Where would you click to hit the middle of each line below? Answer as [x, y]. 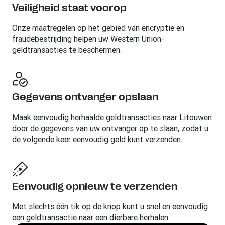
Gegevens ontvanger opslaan [85, 97]
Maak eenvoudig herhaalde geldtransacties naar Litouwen [112, 117]
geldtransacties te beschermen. [67, 49]
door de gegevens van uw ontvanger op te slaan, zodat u [110, 128]
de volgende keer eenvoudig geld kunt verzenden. [97, 139]
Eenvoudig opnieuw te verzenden [95, 186]
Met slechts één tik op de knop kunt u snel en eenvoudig [110, 206]
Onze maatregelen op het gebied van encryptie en [98, 27]
